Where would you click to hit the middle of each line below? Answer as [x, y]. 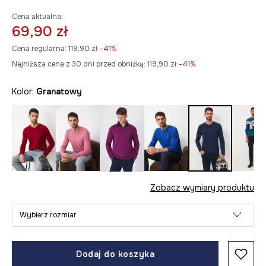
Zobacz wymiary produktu [202, 187]
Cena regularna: [39, 49]
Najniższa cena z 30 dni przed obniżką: [79, 64]
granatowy [62, 91]
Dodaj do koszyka [115, 254]
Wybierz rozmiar [48, 215]
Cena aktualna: [37, 17]
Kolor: [24, 91]
